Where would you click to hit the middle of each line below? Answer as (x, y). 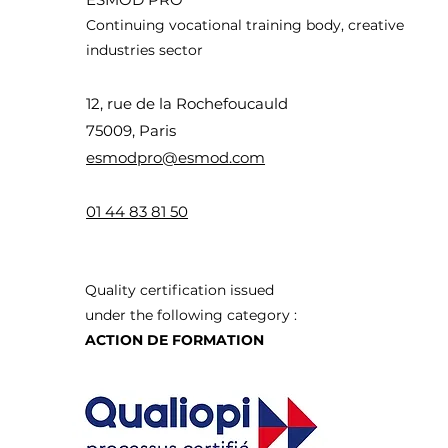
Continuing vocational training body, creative (245, 25)
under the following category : (191, 315)
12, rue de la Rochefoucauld (187, 103)
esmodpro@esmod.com (176, 157)
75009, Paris (131, 130)
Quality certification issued (180, 290)
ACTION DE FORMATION (175, 340)
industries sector (145, 50)
